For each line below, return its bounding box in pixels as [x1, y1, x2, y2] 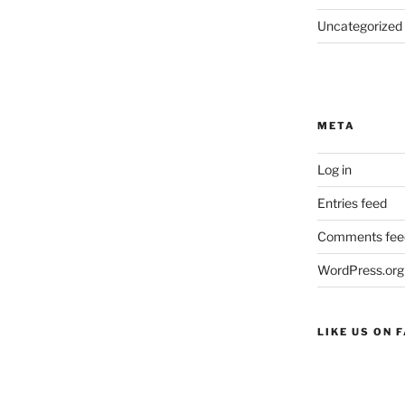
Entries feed [316, 195, 387, 211]
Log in [316, 162, 352, 177]
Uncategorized [316, 18, 402, 33]
